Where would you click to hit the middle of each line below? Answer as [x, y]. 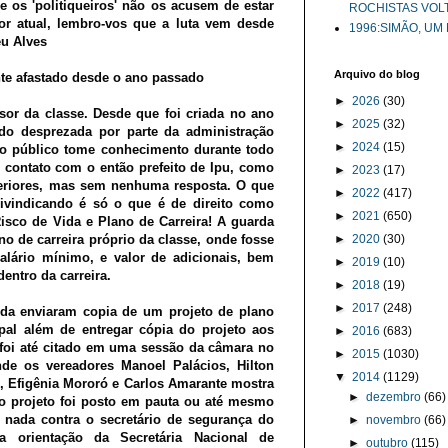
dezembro [395, 397]
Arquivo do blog [377, 74]
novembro [395, 420]
